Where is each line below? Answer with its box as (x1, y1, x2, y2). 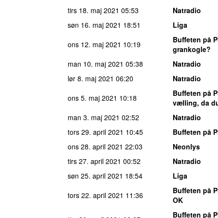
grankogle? (173, 44, 211, 54)
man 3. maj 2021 (68, 112, 120, 122)
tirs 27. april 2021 (68, 156, 121, 166)
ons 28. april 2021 (68, 141, 123, 151)
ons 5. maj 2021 (68, 92, 117, 103)
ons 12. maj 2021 (68, 39, 121, 49)
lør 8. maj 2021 (68, 73, 114, 83)
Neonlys (173, 141, 200, 151)
